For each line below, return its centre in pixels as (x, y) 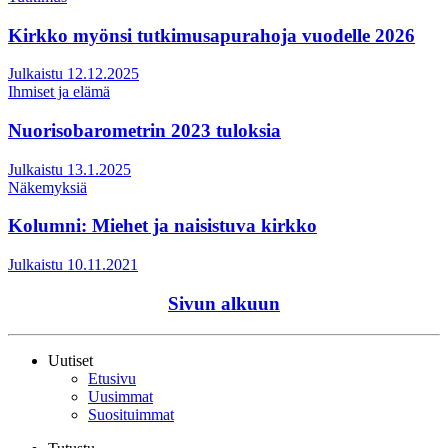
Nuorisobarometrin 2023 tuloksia (144, 131)
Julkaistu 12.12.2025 (73, 74)
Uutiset (70, 360)
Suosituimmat (131, 414)
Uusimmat (120, 396)
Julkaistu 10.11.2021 (73, 265)
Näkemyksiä (47, 187)
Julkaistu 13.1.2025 (69, 169)
